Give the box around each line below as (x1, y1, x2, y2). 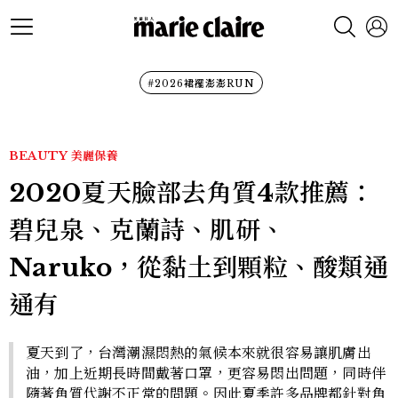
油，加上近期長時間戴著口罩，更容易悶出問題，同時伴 (26, 364, 386, 382)
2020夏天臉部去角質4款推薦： (9, 178, 375, 209)
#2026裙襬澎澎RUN (147, 77, 255, 90)
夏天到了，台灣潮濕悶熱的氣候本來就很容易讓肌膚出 (26, 344, 371, 362)
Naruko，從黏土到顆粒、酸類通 (9, 252, 389, 283)
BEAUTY (9, 148, 68, 163)
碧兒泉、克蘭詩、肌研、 (9, 215, 286, 246)
